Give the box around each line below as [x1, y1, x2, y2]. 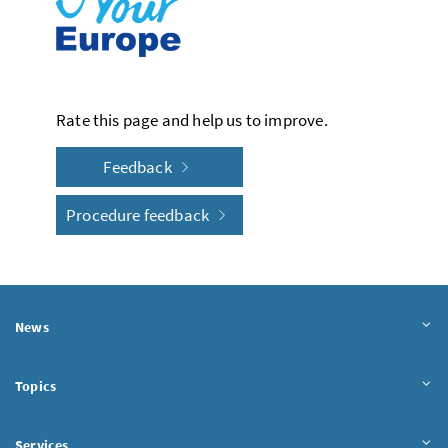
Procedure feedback [66, 203, 213, 226]
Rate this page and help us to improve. [56, 108, 328, 131]
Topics [15, 376, 57, 395]
